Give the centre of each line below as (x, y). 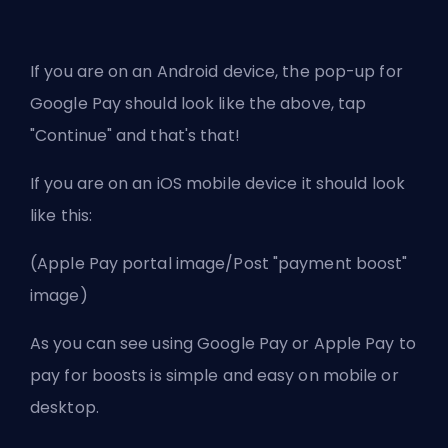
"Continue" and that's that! (135, 135)
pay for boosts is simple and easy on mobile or (214, 375)
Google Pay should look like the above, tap (198, 103)
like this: (61, 215)
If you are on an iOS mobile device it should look (217, 183)
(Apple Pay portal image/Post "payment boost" (219, 263)
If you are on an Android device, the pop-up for (216, 71)
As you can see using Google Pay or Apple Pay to (223, 343)
